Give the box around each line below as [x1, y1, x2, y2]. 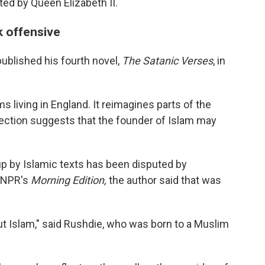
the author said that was [109, 174, 221, 186]
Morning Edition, [31, 174, 109, 186]
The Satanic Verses [122, 54, 213, 67]
